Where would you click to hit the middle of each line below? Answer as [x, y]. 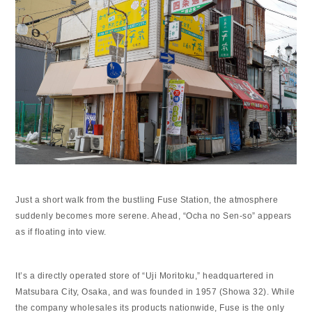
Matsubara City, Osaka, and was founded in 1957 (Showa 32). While [155, 291]
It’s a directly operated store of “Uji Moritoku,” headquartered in [145, 275]
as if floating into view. [61, 232]
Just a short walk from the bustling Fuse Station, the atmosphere [147, 200]
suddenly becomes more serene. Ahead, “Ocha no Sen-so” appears [154, 216]
